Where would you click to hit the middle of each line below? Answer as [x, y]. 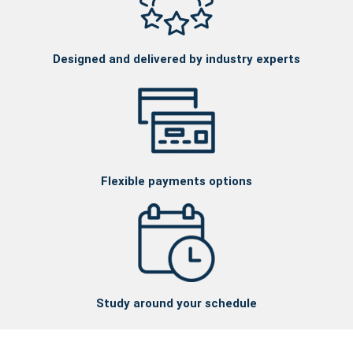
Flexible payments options [176, 182]
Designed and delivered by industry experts [176, 59]
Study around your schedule [176, 304]
